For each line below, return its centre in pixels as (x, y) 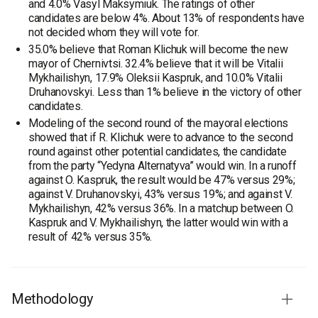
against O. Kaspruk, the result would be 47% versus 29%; (162, 180)
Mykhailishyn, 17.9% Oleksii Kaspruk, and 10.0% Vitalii (155, 78)
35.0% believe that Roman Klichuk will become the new (158, 49)
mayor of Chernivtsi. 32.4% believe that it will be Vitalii (156, 64)
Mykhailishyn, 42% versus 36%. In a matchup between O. (161, 208)
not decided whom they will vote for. (114, 32)
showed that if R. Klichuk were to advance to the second (161, 137)
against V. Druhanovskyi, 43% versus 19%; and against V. (160, 194)
